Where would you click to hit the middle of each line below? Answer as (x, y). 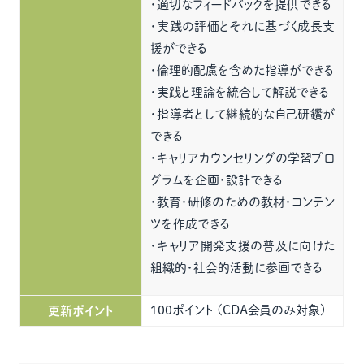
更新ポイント (81, 311)
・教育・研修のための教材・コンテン (243, 202)
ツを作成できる (191, 224)
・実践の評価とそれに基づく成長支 (243, 26)
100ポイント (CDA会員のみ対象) (238, 310)
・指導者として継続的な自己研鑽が (243, 114)
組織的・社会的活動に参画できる (237, 268)
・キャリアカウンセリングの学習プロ (243, 158)
